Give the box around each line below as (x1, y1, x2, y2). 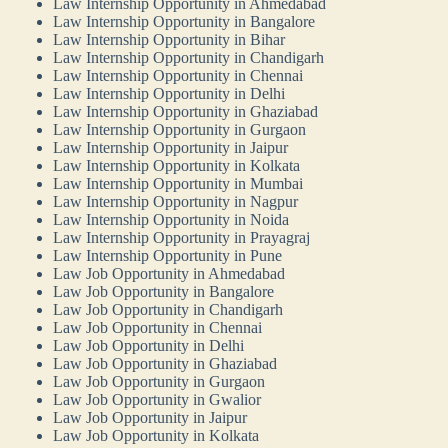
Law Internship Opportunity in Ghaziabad (53, 103, 319, 121)
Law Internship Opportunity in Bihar (53, 31, 286, 49)
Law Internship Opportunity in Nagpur (53, 193, 299, 211)
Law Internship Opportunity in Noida (53, 211, 290, 229)
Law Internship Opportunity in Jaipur (53, 139, 289, 157)
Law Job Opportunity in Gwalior (53, 391, 262, 409)
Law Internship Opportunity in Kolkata (53, 157, 301, 175)
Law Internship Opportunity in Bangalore (53, 13, 316, 31)
